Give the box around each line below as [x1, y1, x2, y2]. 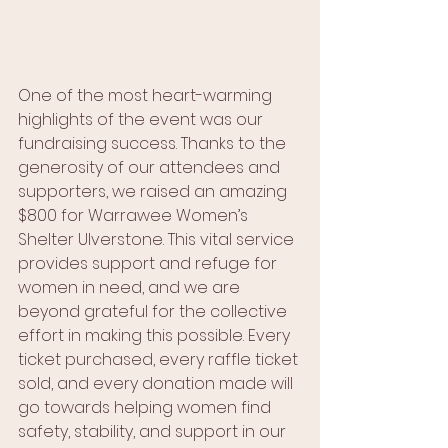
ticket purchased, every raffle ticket [18, 348, 302, 371]
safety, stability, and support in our [18, 420, 290, 443]
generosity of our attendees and [18, 156, 284, 179]
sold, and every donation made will [18, 372, 297, 395]
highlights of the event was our [18, 108, 267, 131]
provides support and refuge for [18, 252, 281, 275]
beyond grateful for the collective [18, 300, 291, 323]
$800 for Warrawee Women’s [18, 204, 252, 227]
